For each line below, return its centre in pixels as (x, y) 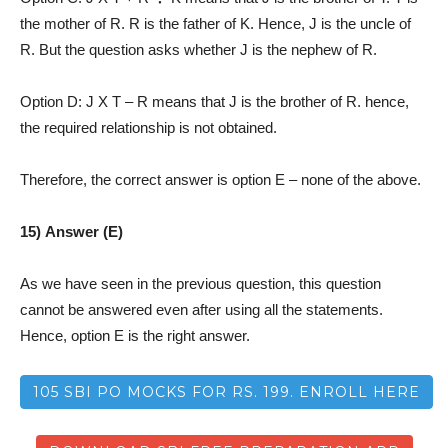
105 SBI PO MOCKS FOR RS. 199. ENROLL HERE (226, 391)
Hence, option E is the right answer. (135, 335)
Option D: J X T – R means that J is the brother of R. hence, (214, 101)
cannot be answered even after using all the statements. (201, 309)
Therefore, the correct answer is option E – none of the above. (220, 179)
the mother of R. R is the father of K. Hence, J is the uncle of (215, 23)
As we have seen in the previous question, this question (200, 283)
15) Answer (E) (71, 231)
